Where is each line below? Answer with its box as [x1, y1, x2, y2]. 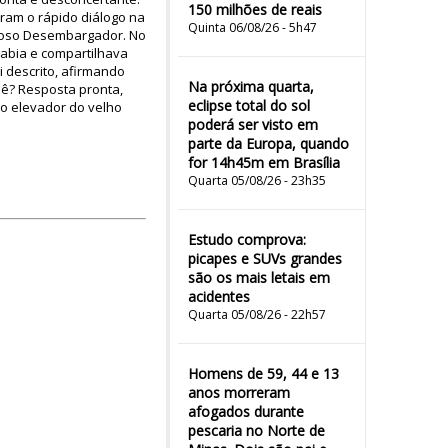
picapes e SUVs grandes [188, 249, 342, 268]
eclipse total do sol [188, 96, 310, 115]
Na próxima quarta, [188, 77, 314, 96]
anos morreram [188, 383, 290, 402]
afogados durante [188, 402, 304, 421]
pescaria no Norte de [188, 421, 325, 440]
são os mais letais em [188, 268, 330, 287]
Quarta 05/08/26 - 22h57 [188, 306, 326, 323]
